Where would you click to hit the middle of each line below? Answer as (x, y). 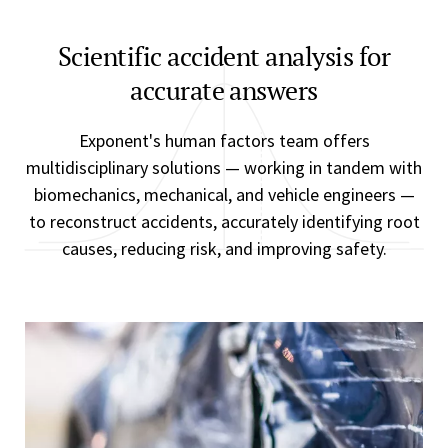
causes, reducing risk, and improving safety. (224, 248)
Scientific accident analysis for (224, 56)
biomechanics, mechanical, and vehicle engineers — (224, 194)
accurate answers (224, 90)
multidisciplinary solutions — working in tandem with (224, 167)
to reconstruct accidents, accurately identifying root (224, 221)
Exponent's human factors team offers (224, 140)
